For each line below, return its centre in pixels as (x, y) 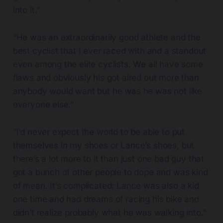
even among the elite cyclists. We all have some (108, 64)
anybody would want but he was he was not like (108, 91)
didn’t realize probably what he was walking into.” (110, 212)
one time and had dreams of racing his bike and (106, 199)
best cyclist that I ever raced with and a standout (110, 51)
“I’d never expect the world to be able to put (99, 132)
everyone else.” (43, 104)
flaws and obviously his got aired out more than (106, 77)
